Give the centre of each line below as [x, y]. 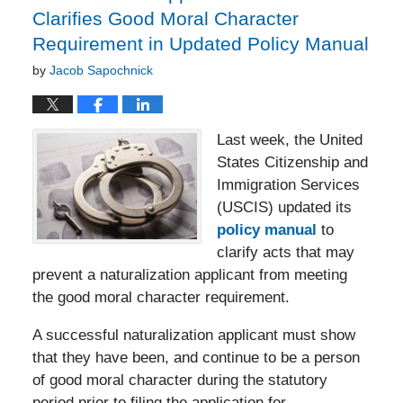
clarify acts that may [286, 252]
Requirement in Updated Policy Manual [200, 43]
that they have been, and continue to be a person [196, 357]
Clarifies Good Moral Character [165, 18]
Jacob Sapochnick [101, 70]
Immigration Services [288, 184]
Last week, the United [290, 139]
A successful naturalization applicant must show [193, 335]
